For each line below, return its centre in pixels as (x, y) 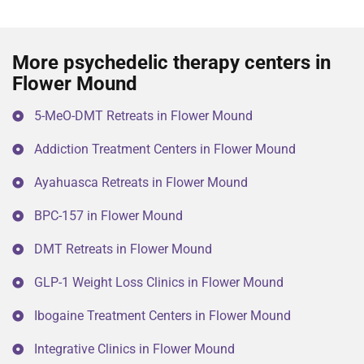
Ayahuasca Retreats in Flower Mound (141, 183)
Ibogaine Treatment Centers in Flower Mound (162, 316)
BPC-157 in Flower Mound (108, 216)
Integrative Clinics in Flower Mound (134, 349)
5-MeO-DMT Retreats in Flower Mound (143, 116)
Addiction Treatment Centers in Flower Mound (165, 149)
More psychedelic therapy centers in (171, 63)
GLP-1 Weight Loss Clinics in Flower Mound (159, 283)
